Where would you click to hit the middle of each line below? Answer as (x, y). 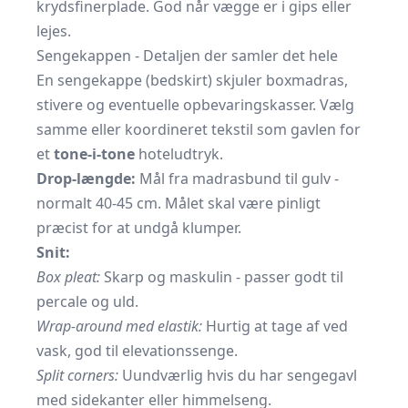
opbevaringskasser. (250, 105)
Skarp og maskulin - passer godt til (222, 277)
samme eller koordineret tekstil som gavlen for (199, 129)
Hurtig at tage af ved (275, 326)
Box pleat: (68, 277)
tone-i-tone (94, 154)
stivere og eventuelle (110, 105)
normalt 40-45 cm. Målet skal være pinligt (178, 203)
